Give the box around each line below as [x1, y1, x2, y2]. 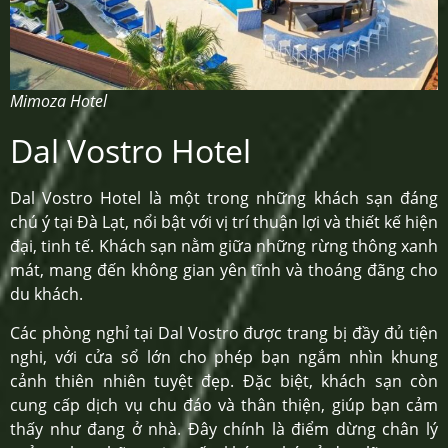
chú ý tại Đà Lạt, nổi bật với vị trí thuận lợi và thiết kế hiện [10, 211, 438, 234]
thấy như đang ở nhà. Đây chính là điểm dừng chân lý [10, 417, 438, 440]
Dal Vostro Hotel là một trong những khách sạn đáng [10, 187, 438, 210]
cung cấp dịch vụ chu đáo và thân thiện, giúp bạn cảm [10, 393, 438, 416]
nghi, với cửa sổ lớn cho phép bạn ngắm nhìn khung [10, 345, 438, 368]
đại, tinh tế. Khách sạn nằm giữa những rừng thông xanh [10, 235, 438, 258]
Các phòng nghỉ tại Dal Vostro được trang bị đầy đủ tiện [10, 321, 438, 344]
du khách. [10, 283, 83, 306]
